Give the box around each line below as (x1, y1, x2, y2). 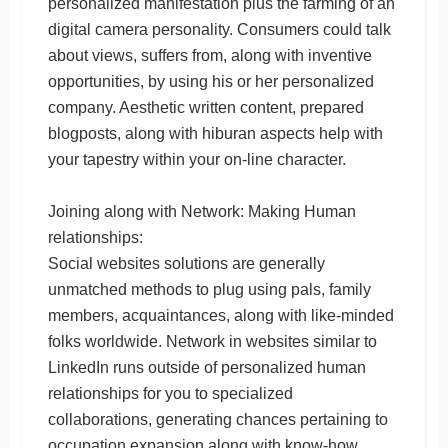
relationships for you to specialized (47, 384, 293, 402)
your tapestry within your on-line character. (47, 150, 346, 168)
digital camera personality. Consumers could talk (47, 20, 391, 38)
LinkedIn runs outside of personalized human (47, 358, 366, 376)
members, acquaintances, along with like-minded (47, 306, 394, 324)
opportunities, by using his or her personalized (47, 72, 374, 90)
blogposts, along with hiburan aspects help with (47, 124, 383, 142)
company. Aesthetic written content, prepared (47, 98, 364, 116)
